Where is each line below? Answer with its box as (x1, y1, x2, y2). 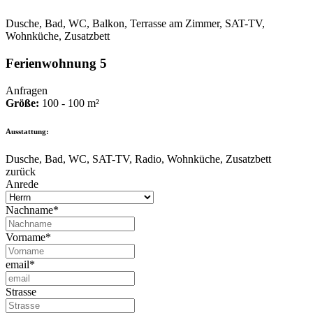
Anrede (6, 177, 38, 190)
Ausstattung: (6, 126, 49, 136)
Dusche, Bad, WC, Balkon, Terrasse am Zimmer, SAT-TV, (6, 17, 265, 30)
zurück (6, 165, 36, 177)
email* (6, 258, 35, 270)
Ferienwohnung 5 (6, 56, 107, 71)
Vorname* (6, 231, 51, 243)
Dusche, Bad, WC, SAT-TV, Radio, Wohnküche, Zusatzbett (6, 152, 271, 165)
